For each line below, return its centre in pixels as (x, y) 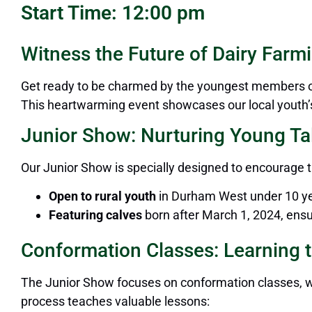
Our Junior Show (68, 168)
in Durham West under (220, 196)
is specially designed (172, 168)
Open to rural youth (102, 196)
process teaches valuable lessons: (115, 302)
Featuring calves (95, 215)
